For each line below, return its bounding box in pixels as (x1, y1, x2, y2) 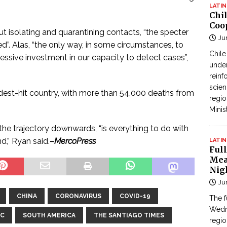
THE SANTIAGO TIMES (94, 212, 164, 219)
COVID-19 (120, 193, 150, 200)
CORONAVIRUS (55, 193, 101, 200)
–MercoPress (50, 136, 96, 146)
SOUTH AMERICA (23, 212, 75, 219)
